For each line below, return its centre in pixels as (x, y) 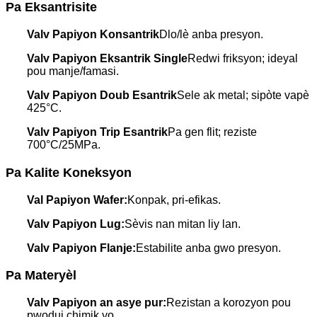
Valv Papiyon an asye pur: (97, 303)
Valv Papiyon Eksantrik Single (107, 59)
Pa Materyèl (41, 276)
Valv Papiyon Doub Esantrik (102, 96)
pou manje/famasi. (73, 71)
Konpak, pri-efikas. (174, 200)
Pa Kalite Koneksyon (69, 172)
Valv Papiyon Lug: (76, 224)
